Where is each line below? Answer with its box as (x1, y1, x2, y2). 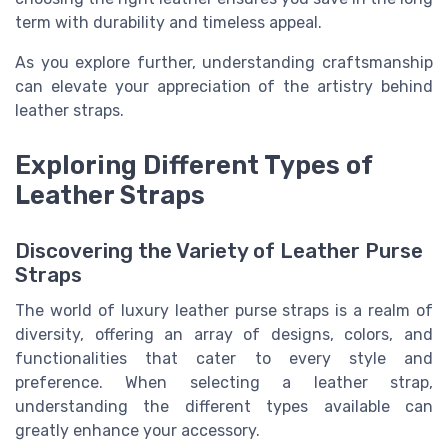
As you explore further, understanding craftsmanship (15, 53, 433, 73)
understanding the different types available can (15, 396, 433, 416)
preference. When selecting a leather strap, (15, 372, 433, 392)
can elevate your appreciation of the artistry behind (15, 77, 433, 97)
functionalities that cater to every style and (15, 348, 433, 368)
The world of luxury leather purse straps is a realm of (15, 300, 433, 320)
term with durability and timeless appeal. (15, 13, 322, 33)
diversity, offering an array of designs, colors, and (15, 324, 433, 344)
